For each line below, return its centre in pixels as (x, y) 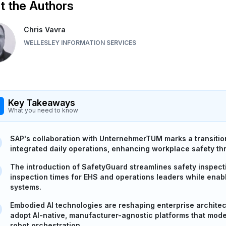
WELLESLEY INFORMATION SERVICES (80, 43)
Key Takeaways (42, 102)
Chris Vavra (44, 30)
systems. (26, 187)
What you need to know (43, 110)
